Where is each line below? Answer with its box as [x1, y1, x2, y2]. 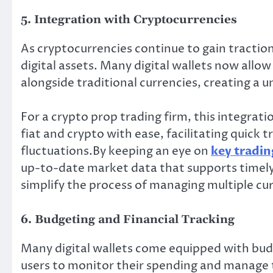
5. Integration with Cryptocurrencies [21, 12, 237, 27]
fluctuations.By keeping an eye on [21, 143, 211, 160]
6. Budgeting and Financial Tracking [21, 212, 235, 227]
